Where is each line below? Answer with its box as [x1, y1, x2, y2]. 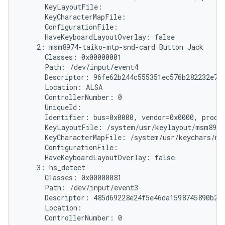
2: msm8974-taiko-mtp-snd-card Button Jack [21, 42, 203, 52]
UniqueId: [21, 102, 81, 112]
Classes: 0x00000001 [21, 52, 122, 62]
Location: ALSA [21, 82, 102, 92]
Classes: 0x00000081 [21, 173, 122, 182]
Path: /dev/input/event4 [21, 62, 138, 72]
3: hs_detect [21, 163, 85, 172]
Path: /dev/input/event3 [21, 183, 138, 192]
